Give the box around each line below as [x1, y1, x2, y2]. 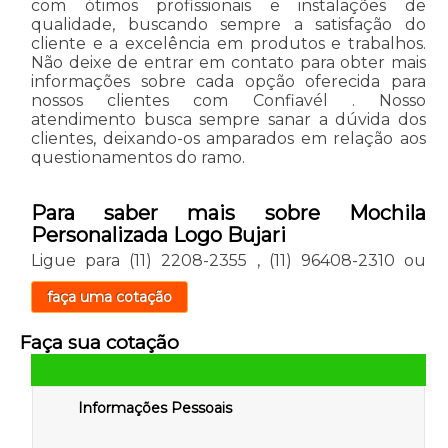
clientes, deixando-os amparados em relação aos [30, 128, 427, 148]
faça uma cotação [46, 287, 172, 306]
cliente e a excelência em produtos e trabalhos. [30, 33, 427, 53]
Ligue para [30, 250, 130, 270]
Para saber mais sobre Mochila [30, 200, 427, 225]
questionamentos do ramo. [30, 147, 245, 167]
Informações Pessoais [77, 398, 232, 417]
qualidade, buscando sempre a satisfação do [30, 14, 427, 34]
